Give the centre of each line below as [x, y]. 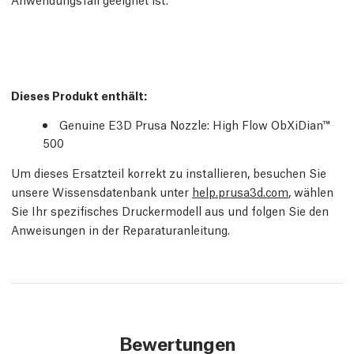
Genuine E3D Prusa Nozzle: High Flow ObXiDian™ [195, 124]
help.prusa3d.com [240, 191]
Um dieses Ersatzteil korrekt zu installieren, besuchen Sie [169, 172]
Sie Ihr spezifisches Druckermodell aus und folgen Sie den [170, 210]
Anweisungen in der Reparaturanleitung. [121, 229]
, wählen [311, 191]
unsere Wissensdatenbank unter [102, 191]
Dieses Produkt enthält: [79, 95]
